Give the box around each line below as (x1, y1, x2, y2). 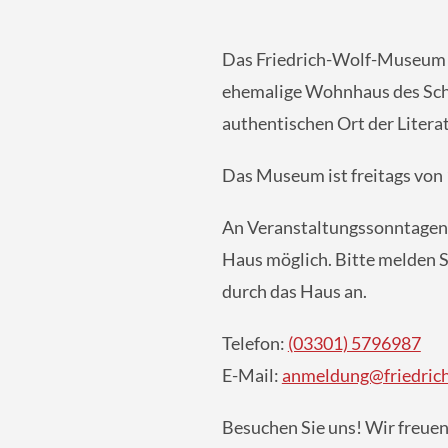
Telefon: (221, 332, 288, 354)
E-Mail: (221, 364, 282, 386)
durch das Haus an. (221, 280, 367, 302)
